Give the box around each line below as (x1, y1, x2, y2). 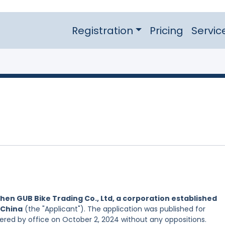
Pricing (149, 23, 183, 38)
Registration (71, 23, 133, 38)
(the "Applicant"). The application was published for (23, 204, 205, 214)
